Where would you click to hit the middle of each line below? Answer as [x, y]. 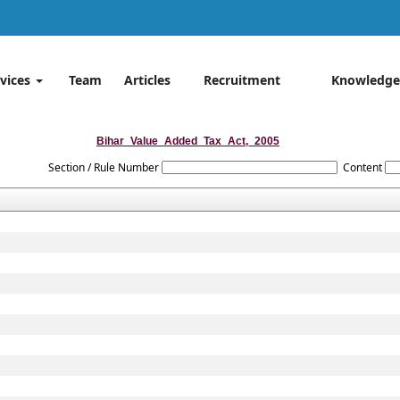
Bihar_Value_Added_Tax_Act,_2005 [188, 141]
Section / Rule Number [103, 167]
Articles [147, 80]
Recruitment [242, 80]
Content [362, 167]
